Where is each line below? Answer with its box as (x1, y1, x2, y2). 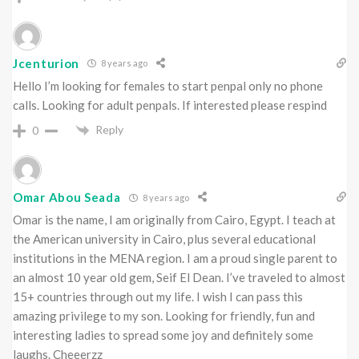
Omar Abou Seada (13, 190, 121, 205)
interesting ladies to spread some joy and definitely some (13, 328, 313, 343)
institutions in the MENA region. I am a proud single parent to (13, 251, 337, 266)
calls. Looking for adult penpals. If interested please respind (13, 97, 327, 112)
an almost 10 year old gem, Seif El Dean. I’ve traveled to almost (13, 270, 345, 285)
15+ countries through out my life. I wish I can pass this (13, 289, 303, 305)
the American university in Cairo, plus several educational (13, 232, 316, 247)
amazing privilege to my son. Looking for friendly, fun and (13, 309, 315, 324)
